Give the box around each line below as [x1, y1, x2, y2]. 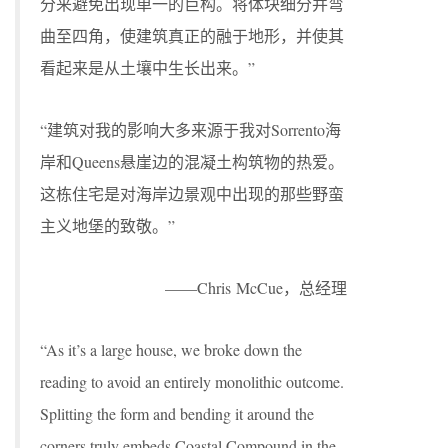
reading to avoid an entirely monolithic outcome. [40, 370, 344, 392]
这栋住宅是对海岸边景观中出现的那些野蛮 [40, 182, 344, 204]
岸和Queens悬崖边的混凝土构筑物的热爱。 [40, 150, 344, 172]
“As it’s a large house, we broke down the [40, 338, 302, 360]
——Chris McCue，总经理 [165, 276, 347, 298]
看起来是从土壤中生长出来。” [40, 56, 255, 78]
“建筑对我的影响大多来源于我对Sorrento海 [40, 118, 341, 140]
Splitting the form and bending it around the [40, 402, 314, 424]
